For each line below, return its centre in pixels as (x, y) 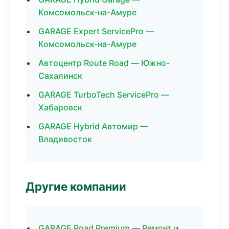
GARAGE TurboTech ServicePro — (104, 95)
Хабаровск (60, 107)
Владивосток (65, 139)
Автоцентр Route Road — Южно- (104, 63)
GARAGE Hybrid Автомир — (93, 126)
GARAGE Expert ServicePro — (96, 31)
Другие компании (76, 186)
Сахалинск (60, 76)
